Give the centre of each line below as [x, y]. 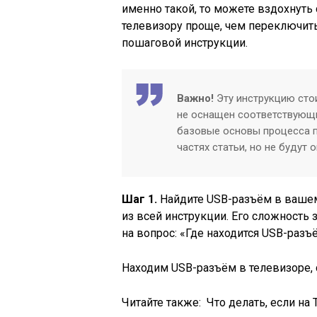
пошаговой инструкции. [185, 43]
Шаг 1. [139, 199]
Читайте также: [161, 302]
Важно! [195, 98]
